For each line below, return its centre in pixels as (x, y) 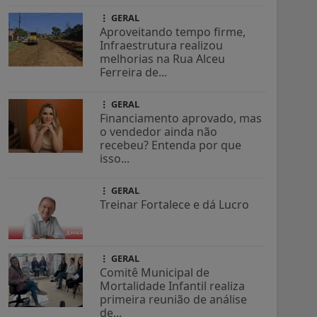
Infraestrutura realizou (162, 46)
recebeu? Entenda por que (171, 145)
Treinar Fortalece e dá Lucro (175, 205)
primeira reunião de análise (174, 300)
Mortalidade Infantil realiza (173, 286)
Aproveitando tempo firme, (173, 32)
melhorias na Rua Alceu (163, 59)
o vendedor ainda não (159, 132)
